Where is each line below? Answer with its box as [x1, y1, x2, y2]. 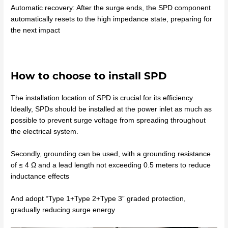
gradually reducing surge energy [11, 206, 116, 214]
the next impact [11, 26, 61, 34]
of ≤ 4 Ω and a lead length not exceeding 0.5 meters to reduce [11, 161, 211, 169]
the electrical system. [11, 128, 79, 136]
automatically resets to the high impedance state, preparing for [11, 15, 213, 23]
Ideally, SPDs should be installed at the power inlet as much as [11, 105, 212, 113]
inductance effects [11, 173, 70, 181]
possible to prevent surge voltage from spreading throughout [11, 117, 206, 125]
